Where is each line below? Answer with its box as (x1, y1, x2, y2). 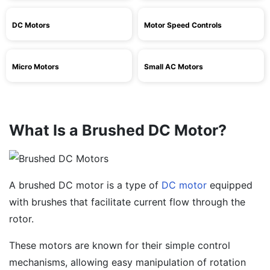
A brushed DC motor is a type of (9, 179, 162, 191)
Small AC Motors (144, 62, 203, 71)
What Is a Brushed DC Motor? (9, 121, 227, 139)
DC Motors (12, 20, 50, 30)
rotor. (9, 213, 34, 225)
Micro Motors (12, 62, 59, 71)
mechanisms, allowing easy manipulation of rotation (9, 256, 246, 268)
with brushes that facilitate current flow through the (9, 196, 245, 208)
